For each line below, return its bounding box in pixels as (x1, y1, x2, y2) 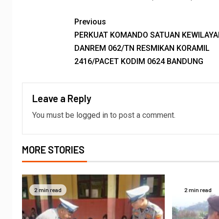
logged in (76, 110, 108, 120)
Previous (74, 17, 106, 27)
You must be (32, 110, 76, 120)
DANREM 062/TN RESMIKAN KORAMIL (74, 44, 210, 53)
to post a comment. (108, 110, 175, 120)
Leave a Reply (32, 92, 91, 105)
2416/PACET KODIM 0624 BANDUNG (74, 57, 203, 66)
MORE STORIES (22, 144, 85, 156)
